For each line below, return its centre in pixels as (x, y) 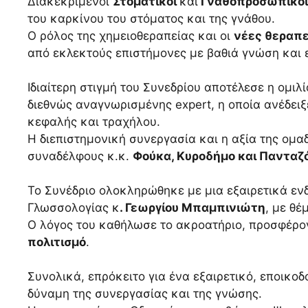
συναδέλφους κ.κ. (80, 156)
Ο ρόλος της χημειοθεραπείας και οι (131, 36)
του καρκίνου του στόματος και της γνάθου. (151, 19)
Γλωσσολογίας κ (74, 208)
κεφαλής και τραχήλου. (94, 122)
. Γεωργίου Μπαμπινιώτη (192, 208)
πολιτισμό (57, 242)
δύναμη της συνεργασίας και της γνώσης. (145, 294)
